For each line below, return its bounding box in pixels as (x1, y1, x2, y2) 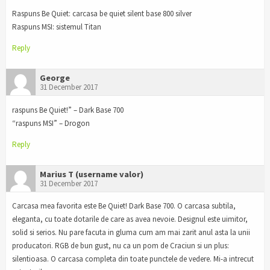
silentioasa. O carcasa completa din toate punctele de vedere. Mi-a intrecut (12, 254, 254, 265)
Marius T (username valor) (40, 168, 143, 180)
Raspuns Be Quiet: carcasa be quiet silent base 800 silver (12, 8, 192, 19)
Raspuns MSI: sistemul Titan (12, 22, 101, 33)
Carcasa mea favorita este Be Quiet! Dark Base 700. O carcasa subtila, (12, 201, 236, 212)
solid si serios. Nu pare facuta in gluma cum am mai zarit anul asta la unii (12, 227, 250, 238)
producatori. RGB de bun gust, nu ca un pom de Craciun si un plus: (12, 240, 229, 251)
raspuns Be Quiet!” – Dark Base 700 (12, 104, 124, 115)
